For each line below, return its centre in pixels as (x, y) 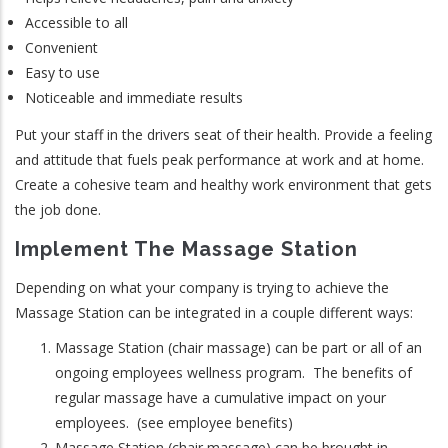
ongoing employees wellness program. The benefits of (233, 372)
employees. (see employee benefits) (174, 422)
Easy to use (62, 72)
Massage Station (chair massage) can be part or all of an (238, 347)
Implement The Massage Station (186, 248)
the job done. (58, 209)
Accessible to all (76, 22)
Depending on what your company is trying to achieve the (202, 287)
